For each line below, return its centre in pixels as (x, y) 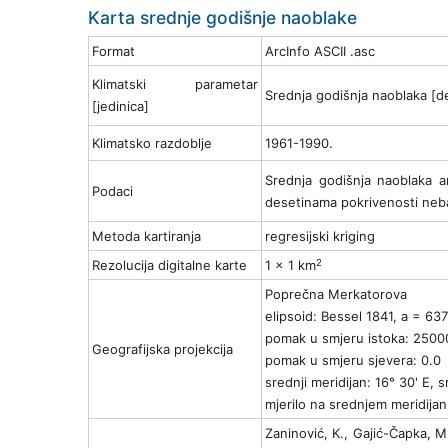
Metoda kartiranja (146, 236)
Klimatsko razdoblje (152, 143)
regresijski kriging (320, 236)
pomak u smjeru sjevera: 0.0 (353, 360)
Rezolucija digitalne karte (169, 265)
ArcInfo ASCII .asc (320, 51)
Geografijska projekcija (162, 349)
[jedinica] (120, 106)
